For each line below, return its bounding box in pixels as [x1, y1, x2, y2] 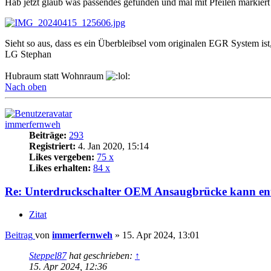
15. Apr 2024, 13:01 [122, 230, 200, 241]
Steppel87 [29, 250, 67, 261]
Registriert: [29, 140, 76, 151]
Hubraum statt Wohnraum [5, 70, 106, 81]
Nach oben [5, 81, 47, 92]
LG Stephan [5, 48, 51, 59]
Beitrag [5, 230, 33, 241]
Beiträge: [29, 129, 67, 140]
